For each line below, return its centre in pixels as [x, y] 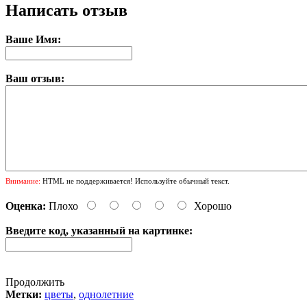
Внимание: [23, 181]
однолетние [106, 294]
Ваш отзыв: [35, 78]
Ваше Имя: [33, 39]
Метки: [24, 294]
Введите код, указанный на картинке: [99, 230]
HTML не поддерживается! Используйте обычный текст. [135, 181]
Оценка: [26, 206]
